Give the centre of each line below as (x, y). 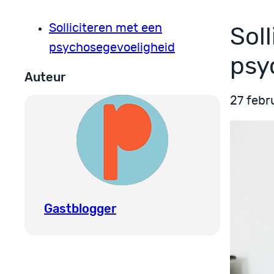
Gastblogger (80, 208)
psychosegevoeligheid (112, 48)
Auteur (45, 77)
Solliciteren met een (106, 28)
